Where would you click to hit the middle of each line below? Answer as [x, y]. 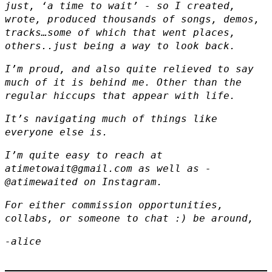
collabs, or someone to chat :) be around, [129, 218]
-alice [23, 241]
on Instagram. [120, 182]
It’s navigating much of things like [111, 118]
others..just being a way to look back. [120, 46]
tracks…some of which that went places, [120, 32]
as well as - [172, 168]
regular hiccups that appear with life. [120, 95]
